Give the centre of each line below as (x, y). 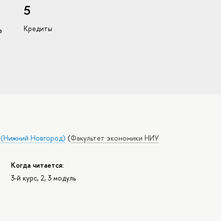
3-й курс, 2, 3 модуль (44, 178)
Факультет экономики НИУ (115, 138)
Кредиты (38, 29)
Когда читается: (37, 165)
